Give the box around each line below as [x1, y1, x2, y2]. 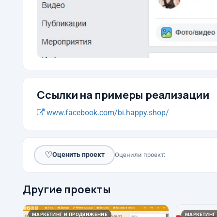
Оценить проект [52, 151, 105, 159]
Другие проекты [23, 182, 111, 197]
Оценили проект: [115, 151, 165, 158]
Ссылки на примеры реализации [37, 87, 209, 102]
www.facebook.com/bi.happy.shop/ [45, 108, 169, 117]
